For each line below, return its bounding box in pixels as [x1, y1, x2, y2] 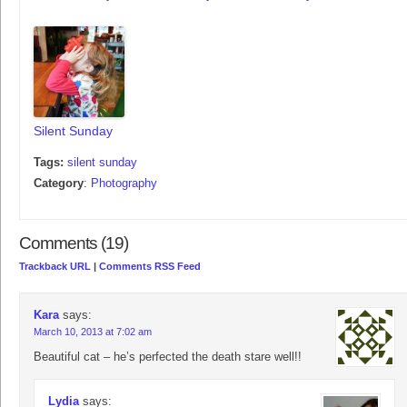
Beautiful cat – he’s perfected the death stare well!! [34, 350, 302, 364]
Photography [91, 176, 157, 191]
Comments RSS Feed [99, 261, 201, 273]
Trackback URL [19, 261, 91, 273]
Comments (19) [19, 233, 128, 253]
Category [34, 176, 84, 191]
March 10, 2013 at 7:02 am [34, 326, 152, 338]
